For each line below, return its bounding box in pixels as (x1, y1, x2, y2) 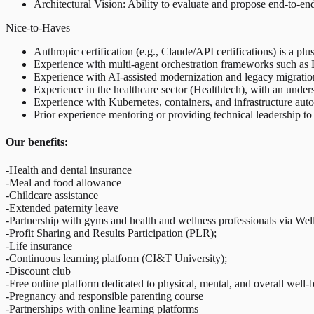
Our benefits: (6, 136, 68, 149)
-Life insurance (6, 239, 72, 252)
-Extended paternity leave (6, 201, 118, 214)
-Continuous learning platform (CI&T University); (6, 252, 227, 264)
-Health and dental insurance (6, 163, 132, 176)
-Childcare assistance (6, 189, 98, 201)
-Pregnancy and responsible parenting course (6, 289, 203, 302)
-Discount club (6, 264, 71, 277)
